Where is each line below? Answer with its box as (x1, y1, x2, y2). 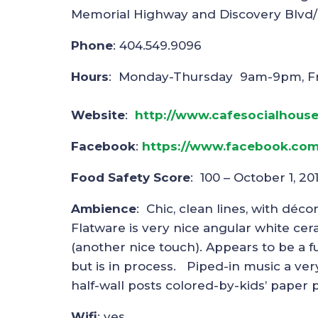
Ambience (71, 201, 136, 216)
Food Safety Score (71, 170, 190, 185)
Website (71, 107, 125, 122)
